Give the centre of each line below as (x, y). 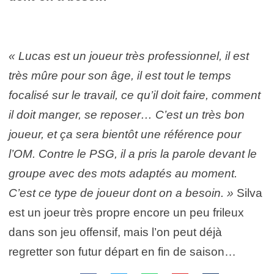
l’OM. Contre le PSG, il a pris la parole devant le (133, 154)
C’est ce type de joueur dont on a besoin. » (121, 193)
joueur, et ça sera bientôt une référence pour (125, 134)
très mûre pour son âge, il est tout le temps (120, 76)
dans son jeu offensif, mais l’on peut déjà (115, 232)
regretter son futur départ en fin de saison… (122, 252)
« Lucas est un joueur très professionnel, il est (129, 56)
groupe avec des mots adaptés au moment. (123, 173)
